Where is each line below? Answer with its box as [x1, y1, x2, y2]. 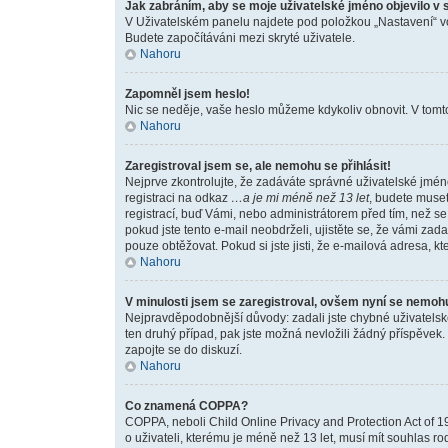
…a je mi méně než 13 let [230, 191, 369, 205]
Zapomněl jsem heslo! [124, 87, 250, 101]
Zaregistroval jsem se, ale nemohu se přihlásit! [124, 159, 391, 173]
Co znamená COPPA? [124, 399, 248, 413]
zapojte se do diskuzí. [124, 343, 242, 357]
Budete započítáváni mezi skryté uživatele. [124, 31, 355, 45]
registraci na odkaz [124, 191, 231, 205]
